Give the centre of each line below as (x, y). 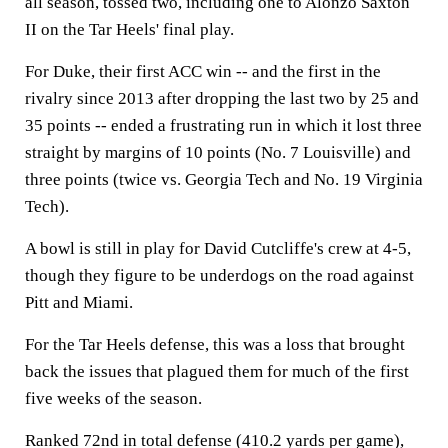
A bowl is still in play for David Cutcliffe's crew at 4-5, (218, 248)
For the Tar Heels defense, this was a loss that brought (215, 344)
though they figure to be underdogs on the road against (219, 275)
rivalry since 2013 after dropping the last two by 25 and (222, 98)
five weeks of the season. (113, 398)
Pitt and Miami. (79, 302)
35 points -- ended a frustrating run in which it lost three (223, 125)
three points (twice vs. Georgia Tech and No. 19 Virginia (224, 179)
